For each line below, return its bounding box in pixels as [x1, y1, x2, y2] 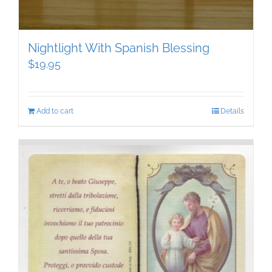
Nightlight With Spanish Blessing [28, 41, 209, 56]
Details [220, 107, 244, 116]
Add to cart [36, 107, 73, 116]
